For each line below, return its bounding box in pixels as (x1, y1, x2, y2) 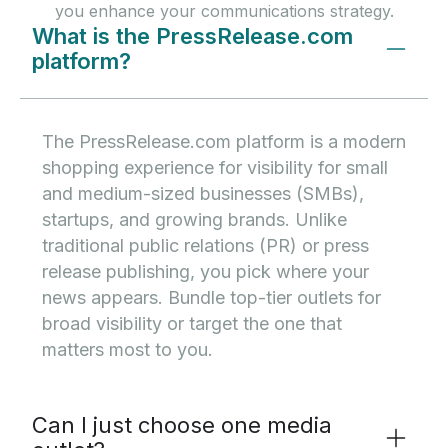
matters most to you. (42, 339, 213, 360)
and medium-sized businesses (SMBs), (42, 183, 364, 204)
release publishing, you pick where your (42, 261, 369, 282)
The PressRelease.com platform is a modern (42, 131, 406, 152)
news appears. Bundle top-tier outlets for (42, 287, 381, 308)
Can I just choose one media (32, 412, 332, 438)
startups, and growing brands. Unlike (42, 209, 347, 230)
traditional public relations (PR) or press (42, 235, 369, 256)
